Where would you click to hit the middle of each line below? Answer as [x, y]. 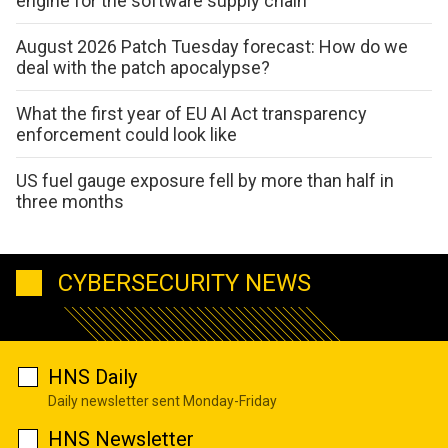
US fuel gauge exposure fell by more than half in [205, 181]
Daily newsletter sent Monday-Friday [162, 400]
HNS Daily [92, 376]
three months [70, 202]
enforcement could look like [126, 135]
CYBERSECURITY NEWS [184, 282]
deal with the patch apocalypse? [143, 68]
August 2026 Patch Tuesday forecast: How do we [212, 47]
